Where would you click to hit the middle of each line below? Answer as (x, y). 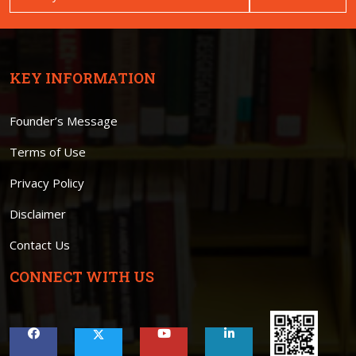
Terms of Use (48, 151)
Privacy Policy (47, 182)
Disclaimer (38, 213)
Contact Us (40, 244)
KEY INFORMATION (83, 77)
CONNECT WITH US (82, 276)
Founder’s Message (64, 120)
